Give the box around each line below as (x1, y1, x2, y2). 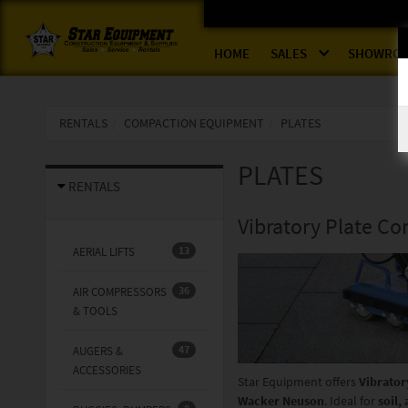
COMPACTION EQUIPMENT (123, 115, 264, 132)
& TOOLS (72, 303, 117, 320)
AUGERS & (72, 343, 123, 360)
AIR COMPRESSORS (72, 284, 167, 301)
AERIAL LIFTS (72, 244, 135, 260)
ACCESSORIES (72, 362, 141, 379)
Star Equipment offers (238, 373, 360, 391)
